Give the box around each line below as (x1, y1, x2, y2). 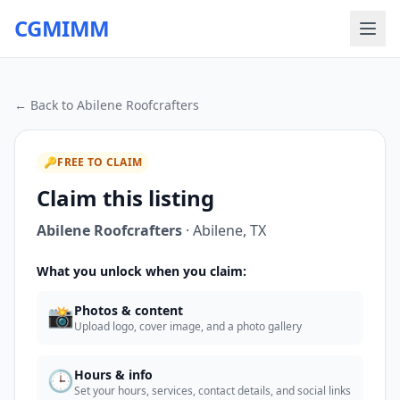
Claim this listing (37, 183, 214, 212)
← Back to (14, 96, 77, 113)
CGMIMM (14, 13, 110, 43)
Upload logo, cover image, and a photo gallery (74, 319, 302, 334)
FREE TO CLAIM (57, 154, 143, 170)
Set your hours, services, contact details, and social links (74, 383, 351, 398)
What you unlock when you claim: (37, 262, 246, 279)
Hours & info (74, 366, 153, 383)
